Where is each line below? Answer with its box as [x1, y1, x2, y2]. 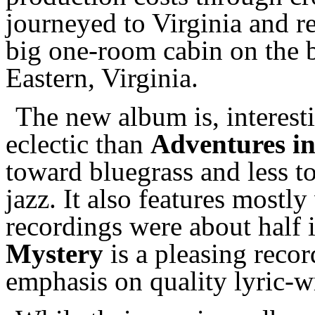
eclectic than [6, 128, 150, 159]
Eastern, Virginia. [6, 62, 198, 93]
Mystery [6, 238, 103, 269]
